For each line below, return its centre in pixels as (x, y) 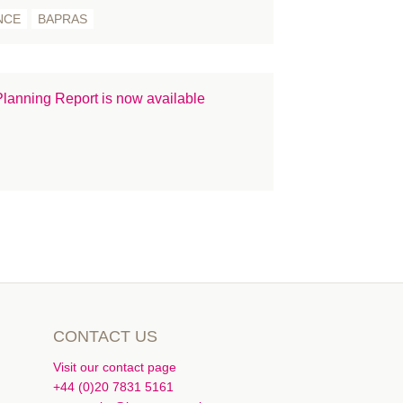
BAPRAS (62, 19)
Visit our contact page (114, 367)
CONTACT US (105, 336)
